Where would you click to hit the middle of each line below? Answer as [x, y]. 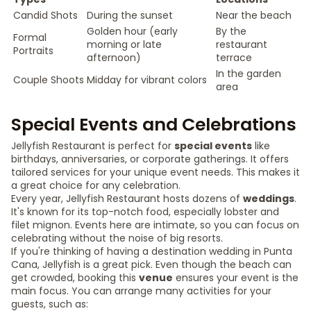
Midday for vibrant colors [147, 80]
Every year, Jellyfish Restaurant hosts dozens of [127, 199]
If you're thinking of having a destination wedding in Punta [152, 251]
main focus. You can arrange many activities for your [141, 291]
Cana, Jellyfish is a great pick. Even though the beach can [151, 264]
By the [231, 31]
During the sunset [130, 15]
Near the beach [254, 15]
